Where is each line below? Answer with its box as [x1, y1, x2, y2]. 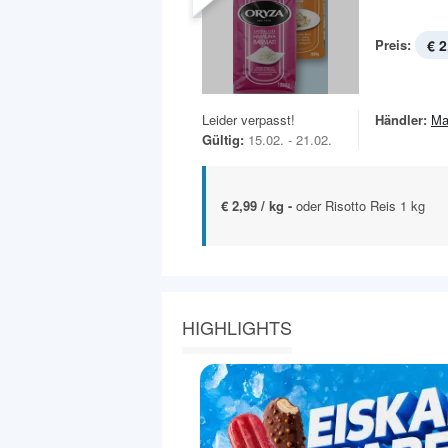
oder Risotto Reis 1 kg [296, 195, 425, 215]
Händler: [375, 109, 427, 129]
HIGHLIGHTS [182, 313, 292, 340]
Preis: [375, 35, 411, 55]
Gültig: [202, 129, 244, 149]
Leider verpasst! [202, 109, 295, 129]
